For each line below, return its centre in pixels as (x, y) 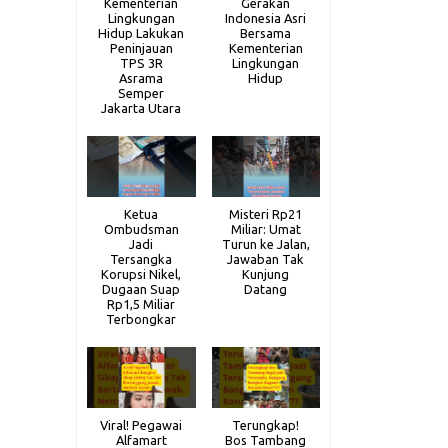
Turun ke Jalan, (265, 244)
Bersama (266, 33)
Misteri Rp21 (266, 214)
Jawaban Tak (266, 259)
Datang (266, 289)
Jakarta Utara (141, 108)
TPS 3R (141, 63)
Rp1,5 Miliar (141, 304)
